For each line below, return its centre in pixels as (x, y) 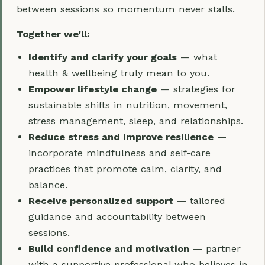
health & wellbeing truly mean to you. (119, 73)
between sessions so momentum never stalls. (126, 9)
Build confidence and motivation (109, 249)
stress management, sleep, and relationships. (136, 121)
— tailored (199, 201)
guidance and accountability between (117, 217)
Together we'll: (53, 34)
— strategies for (196, 89)
